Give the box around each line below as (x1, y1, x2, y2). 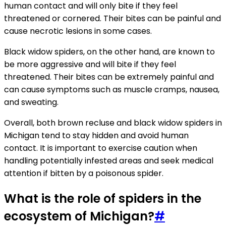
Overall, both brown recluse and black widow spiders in (4, 117, 222, 129)
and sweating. (4, 96, 59, 108)
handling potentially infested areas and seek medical (4, 154, 213, 166)
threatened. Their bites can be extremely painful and (4, 71, 214, 83)
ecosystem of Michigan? (4, 207, 154, 224)
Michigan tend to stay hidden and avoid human (4, 129, 189, 141)
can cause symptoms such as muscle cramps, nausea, (4, 83, 219, 95)
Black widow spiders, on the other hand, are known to (4, 45, 215, 58)
